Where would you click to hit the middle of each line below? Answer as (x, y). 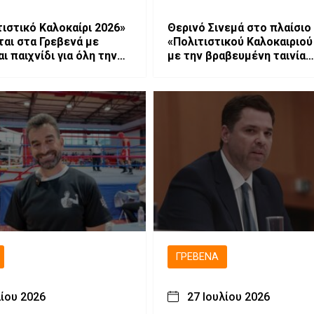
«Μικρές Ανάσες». (215, 69)
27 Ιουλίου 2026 (228, 296)
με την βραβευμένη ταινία (236, 55)
